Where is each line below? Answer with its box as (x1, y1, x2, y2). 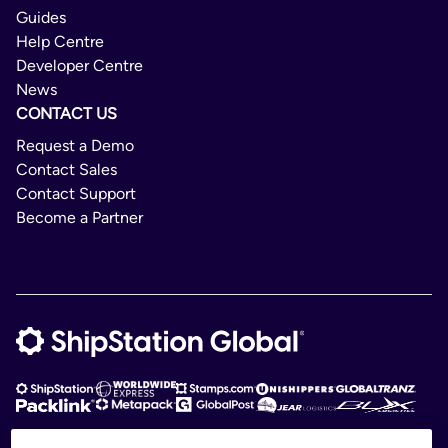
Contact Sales (16, 160, 117, 180)
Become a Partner (16, 208, 143, 228)
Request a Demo (16, 136, 134, 156)
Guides (16, 8, 66, 28)
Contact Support (16, 184, 136, 204)
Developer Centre (16, 56, 143, 76)
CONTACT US (16, 104, 117, 124)
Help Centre (16, 32, 104, 52)
